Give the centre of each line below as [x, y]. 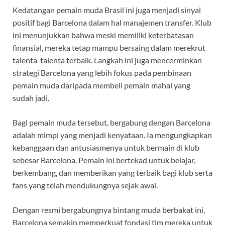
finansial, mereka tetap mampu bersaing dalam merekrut [109, 48]
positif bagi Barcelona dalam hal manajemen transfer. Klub [112, 23]
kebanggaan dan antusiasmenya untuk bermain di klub [106, 148]
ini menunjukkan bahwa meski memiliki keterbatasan [103, 35]
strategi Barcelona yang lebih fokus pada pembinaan [102, 73]
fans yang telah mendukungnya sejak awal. [85, 185]
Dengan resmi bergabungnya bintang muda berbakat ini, [109, 210]
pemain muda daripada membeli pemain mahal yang [101, 85]
